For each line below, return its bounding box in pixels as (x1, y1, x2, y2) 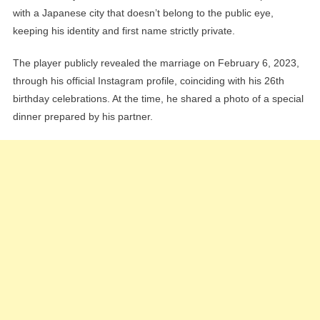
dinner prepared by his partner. (12, 111, 153, 123)
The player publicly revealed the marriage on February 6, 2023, (12, 57, 299, 69)
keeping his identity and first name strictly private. (12, 25, 235, 37)
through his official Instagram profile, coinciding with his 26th (12, 75, 284, 87)
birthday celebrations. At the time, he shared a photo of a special (12, 93, 304, 105)
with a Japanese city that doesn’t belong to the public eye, (12, 7, 274, 19)
